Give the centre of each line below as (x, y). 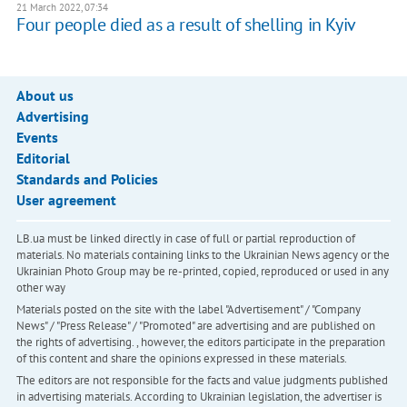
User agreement (66, 200)
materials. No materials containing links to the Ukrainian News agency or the (203, 255)
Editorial (43, 159)
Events (37, 138)
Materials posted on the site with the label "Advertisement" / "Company (188, 310)
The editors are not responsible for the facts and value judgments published (202, 381)
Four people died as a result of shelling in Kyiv (186, 25)
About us (45, 96)
